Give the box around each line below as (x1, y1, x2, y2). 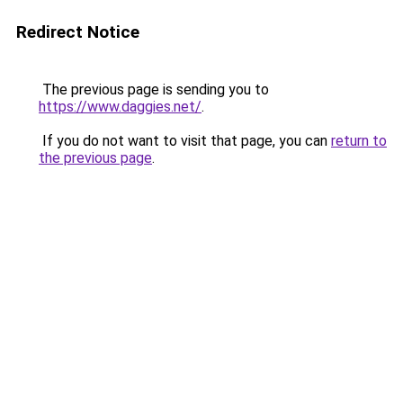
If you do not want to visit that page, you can (39, 132, 331, 149)
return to (331, 132, 387, 149)
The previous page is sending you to (39, 81, 269, 98)
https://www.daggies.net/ (39, 98, 201, 115)
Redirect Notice (16, 22, 139, 42)
